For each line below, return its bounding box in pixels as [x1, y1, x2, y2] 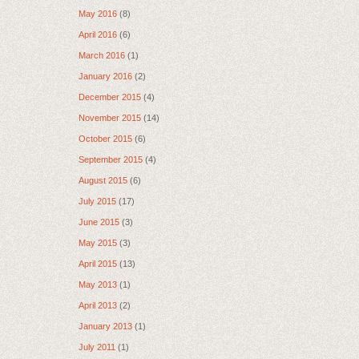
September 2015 [79, 154, 143, 164]
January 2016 [79, 71, 132, 81]
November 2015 [79, 112, 141, 123]
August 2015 [79, 175, 127, 185]
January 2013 [79, 321, 132, 331]
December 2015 [79, 91, 141, 102]
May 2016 [79, 8, 117, 18]
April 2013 [79, 300, 117, 310]
